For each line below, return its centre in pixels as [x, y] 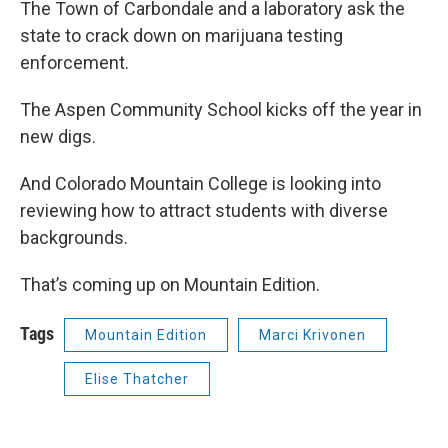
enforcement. [74, 62]
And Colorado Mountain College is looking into [200, 183]
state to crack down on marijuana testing [181, 35]
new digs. [58, 136]
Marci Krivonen [312, 335]
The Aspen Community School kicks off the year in [221, 109]
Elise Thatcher [137, 379]
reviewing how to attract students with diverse [204, 210]
